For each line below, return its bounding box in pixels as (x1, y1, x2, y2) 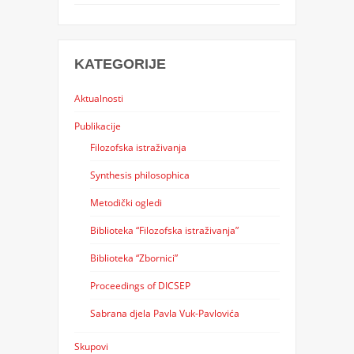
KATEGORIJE (73, 55, 166, 72)
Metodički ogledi (89, 195, 162, 209)
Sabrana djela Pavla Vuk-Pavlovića (89, 306, 239, 319)
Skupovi (73, 339, 108, 352)
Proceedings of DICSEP (89, 278, 190, 292)
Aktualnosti (73, 91, 123, 104)
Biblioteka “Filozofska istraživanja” (89, 223, 239, 236)
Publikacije (73, 119, 121, 132)
